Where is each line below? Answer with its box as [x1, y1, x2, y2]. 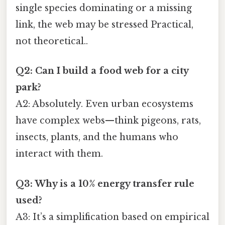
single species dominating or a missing [16, 3, 192, 14]
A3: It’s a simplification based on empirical [16, 211, 209, 222]
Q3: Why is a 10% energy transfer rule [16, 178, 194, 189]
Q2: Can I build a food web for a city [16, 65, 188, 77]
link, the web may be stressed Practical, [16, 19, 193, 31]
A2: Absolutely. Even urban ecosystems [16, 98, 193, 110]
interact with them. [16, 148, 103, 160]
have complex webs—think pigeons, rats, [16, 115, 201, 127]
